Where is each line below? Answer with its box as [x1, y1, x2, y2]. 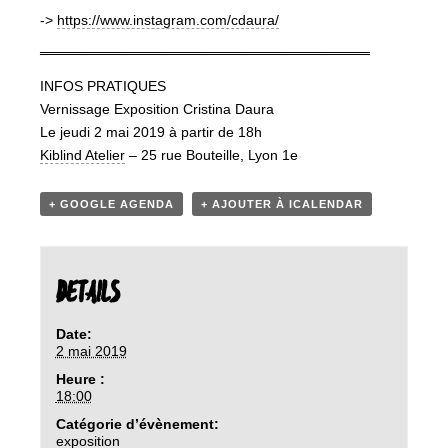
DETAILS [55, 275, 119, 312]
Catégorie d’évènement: [55, 415, 219, 432]
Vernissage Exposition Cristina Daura [40, 101, 274, 117]
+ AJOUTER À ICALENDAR [201, 198, 363, 210]
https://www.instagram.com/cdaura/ [57, 12, 279, 28]
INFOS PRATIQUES [40, 78, 166, 94]
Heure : [55, 370, 105, 387]
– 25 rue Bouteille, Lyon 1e [125, 147, 298, 163]
